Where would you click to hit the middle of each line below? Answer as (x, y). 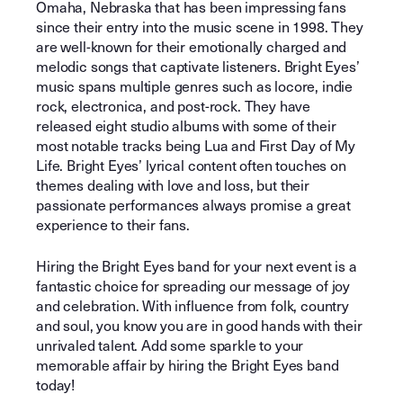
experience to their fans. (113, 225)
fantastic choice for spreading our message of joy (193, 286)
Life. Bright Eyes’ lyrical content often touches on (191, 166)
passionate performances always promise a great (193, 205)
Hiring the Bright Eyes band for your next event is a (197, 266)
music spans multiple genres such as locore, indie (195, 86)
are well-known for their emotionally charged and (192, 47)
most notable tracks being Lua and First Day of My (196, 146)
